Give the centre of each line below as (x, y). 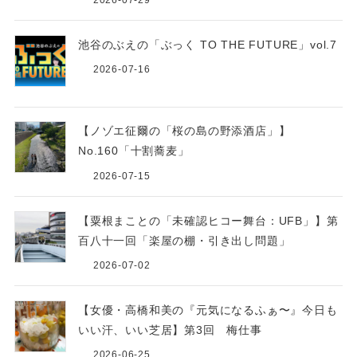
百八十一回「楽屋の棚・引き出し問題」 (184, 240)
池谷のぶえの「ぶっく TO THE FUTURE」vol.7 (208, 45)
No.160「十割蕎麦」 (133, 151)
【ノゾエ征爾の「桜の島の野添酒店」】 (184, 131)
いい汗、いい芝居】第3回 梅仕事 (170, 330)
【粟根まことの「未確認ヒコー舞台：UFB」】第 (208, 220)
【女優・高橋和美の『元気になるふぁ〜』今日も (208, 310)
